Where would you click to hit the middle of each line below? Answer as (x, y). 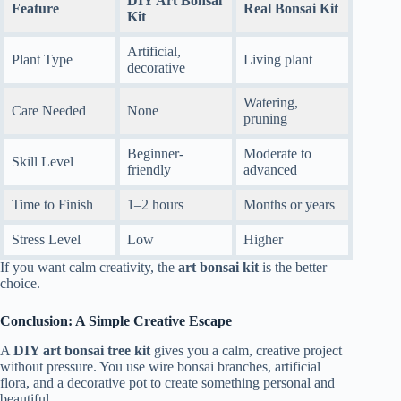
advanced (270, 170)
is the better (293, 268)
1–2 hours (155, 205)
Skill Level (43, 162)
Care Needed (49, 111)
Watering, (271, 103)
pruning (265, 119)
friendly (149, 170)
